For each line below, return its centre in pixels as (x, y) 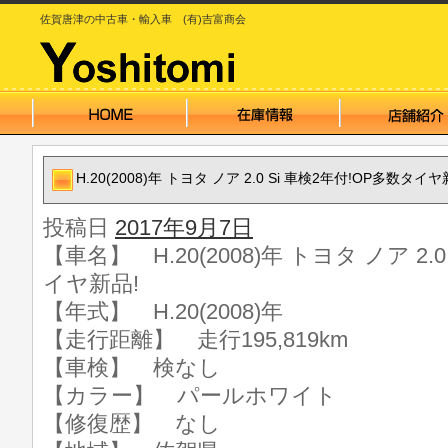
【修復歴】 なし (132, 423)
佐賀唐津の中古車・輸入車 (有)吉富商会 (143, 19)
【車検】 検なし (132, 367)
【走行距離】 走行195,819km (195, 339)
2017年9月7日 (184, 227)
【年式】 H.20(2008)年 (163, 311)
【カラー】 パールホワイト (190, 395)
